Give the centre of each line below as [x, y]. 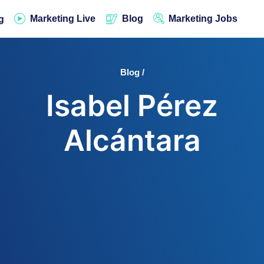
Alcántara [132, 140]
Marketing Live [63, 19]
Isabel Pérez [132, 105]
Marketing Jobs [203, 19]
